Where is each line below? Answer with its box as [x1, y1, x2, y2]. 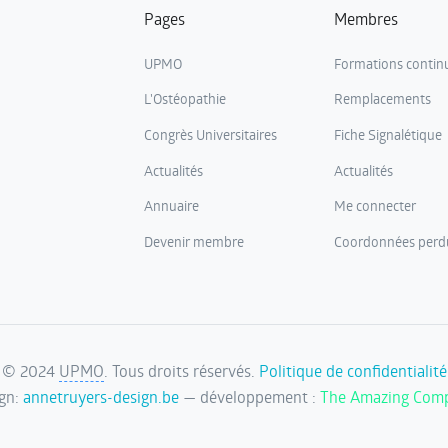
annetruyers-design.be [23, 385, 179, 407]
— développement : [179, 385, 320, 407]
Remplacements [334, 89, 431, 109]
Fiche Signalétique [334, 124, 442, 144]
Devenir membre [144, 231, 244, 251]
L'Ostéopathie [144, 89, 226, 109]
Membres [334, 8, 398, 29]
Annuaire [144, 196, 199, 216]
